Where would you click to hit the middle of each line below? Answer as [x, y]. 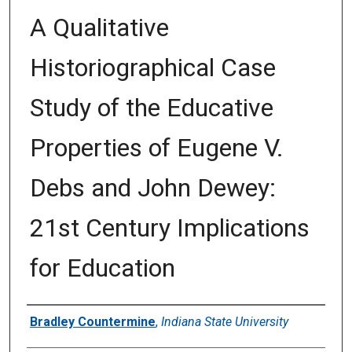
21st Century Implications [169, 228]
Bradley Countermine [92, 322]
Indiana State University [224, 322]
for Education [102, 268]
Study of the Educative [151, 108]
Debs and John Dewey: [152, 188]
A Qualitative [99, 28]
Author [58, 320]
